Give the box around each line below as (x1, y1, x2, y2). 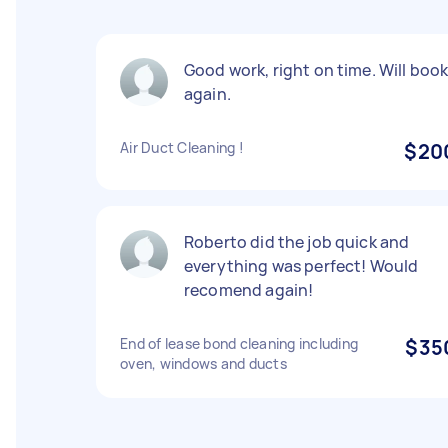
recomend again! (184, 279, 314, 301)
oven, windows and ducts (120, 354, 287, 373)
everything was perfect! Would (184, 255, 419, 277)
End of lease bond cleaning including (120, 334, 358, 353)
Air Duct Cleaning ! (120, 138, 244, 157)
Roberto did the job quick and (184, 231, 410, 253)
